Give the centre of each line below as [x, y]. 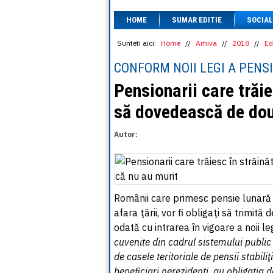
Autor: [126, 134]
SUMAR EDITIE [197, 20]
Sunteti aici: [136, 43]
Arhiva [206, 43]
